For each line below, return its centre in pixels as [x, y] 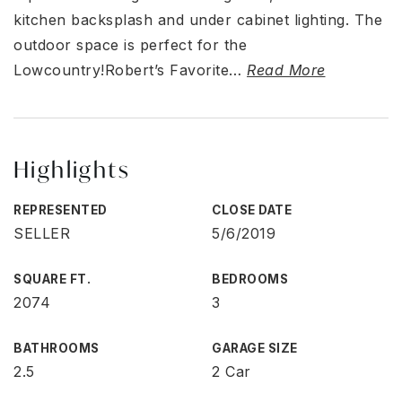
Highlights [72, 170]
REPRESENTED [61, 210]
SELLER [42, 233]
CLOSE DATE [252, 210]
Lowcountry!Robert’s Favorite [121, 70]
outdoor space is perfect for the [130, 45]
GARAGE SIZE [255, 348]
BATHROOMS [57, 348]
